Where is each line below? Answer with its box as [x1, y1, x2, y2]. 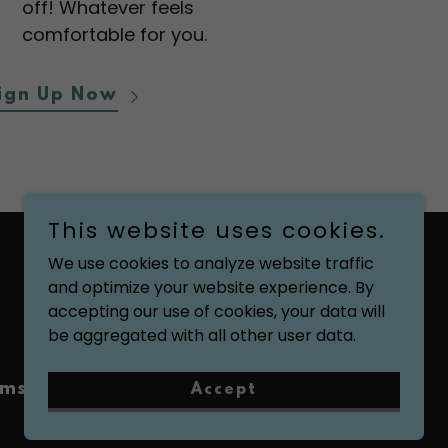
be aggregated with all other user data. [48, 324, 356, 347]
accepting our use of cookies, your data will [48, 300, 385, 323]
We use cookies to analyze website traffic [48, 252, 374, 275]
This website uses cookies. [48, 215, 386, 246]
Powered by [311, 279, 392, 299]
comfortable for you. [22, 22, 213, 47]
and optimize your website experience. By [48, 276, 374, 299]
